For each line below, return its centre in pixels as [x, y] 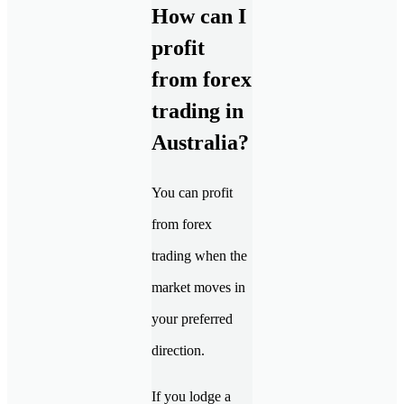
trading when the [199, 256]
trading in [197, 111]
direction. [180, 351]
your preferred [192, 319]
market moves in [198, 288]
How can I [199, 17]
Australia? [200, 143]
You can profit [192, 193]
